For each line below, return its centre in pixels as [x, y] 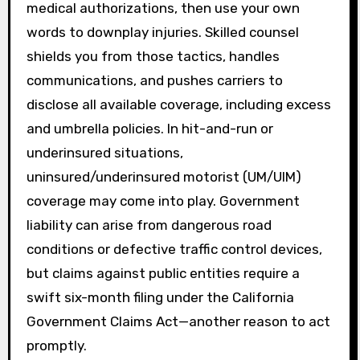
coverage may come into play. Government [163, 200]
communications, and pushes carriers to [154, 80]
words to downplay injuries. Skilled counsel [162, 32]
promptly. [56, 345]
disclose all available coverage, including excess [178, 104]
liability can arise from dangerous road [149, 225]
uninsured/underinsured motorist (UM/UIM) [164, 176]
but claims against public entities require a [163, 273]
